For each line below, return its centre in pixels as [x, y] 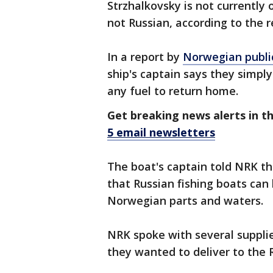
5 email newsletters [161, 133]
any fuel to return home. [174, 91]
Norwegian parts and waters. [185, 201]
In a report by [145, 57]
